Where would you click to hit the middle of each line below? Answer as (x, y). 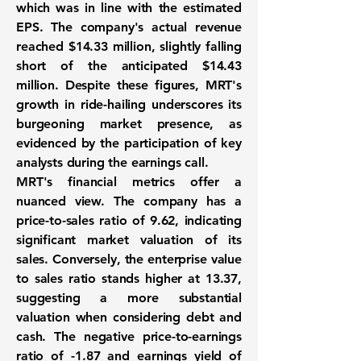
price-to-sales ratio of (83, 220)
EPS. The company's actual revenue (129, 27)
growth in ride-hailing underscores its (129, 104)
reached (42, 46)
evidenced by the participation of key (129, 143)
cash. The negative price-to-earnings (129, 336)
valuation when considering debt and (129, 317)
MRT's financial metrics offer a (129, 182)
